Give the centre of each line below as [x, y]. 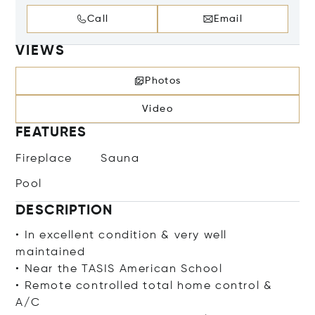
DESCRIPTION [64, 211]
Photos [163, 81]
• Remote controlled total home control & [144, 286]
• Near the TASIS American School [119, 269]
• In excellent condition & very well [122, 235]
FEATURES [51, 133]
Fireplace [44, 159]
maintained [51, 252]
